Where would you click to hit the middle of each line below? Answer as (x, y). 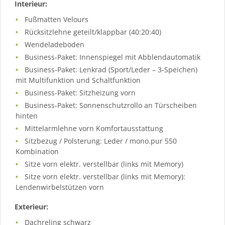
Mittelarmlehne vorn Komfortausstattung (94, 128)
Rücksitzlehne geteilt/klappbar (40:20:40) (93, 32)
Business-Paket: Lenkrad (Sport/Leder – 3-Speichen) (111, 70)
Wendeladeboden (55, 44)
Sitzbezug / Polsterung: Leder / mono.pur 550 (101, 141)
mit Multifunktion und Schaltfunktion (78, 80)
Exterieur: (31, 207)
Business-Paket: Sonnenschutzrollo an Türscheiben (111, 105)
